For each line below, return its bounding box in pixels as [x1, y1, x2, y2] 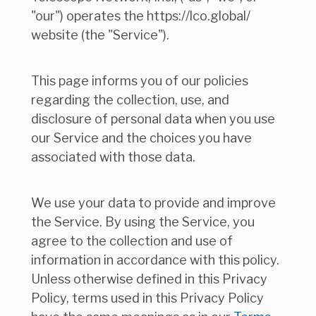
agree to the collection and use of [31, 233, 233, 248]
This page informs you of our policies [31, 73, 248, 88]
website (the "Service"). [31, 28, 169, 43]
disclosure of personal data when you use [31, 111, 275, 126]
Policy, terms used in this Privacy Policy [31, 290, 264, 305]
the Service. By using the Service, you [31, 214, 255, 229]
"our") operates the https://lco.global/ [31, 8, 250, 24]
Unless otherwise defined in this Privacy [31, 271, 267, 286]
